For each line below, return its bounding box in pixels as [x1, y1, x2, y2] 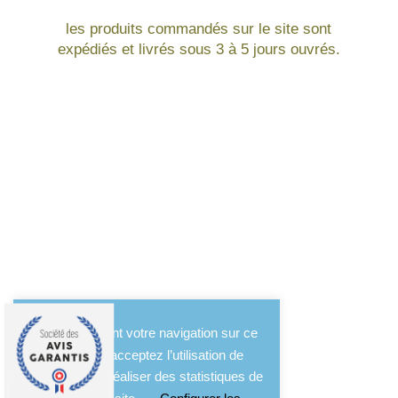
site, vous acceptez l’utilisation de [50, 346, 243, 362]
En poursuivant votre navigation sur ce [36, 325, 258, 341]
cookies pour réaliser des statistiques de [30, 369, 263, 385]
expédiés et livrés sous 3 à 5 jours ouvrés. [57, 40, 340, 58]
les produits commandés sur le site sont [66, 20, 332, 37]
